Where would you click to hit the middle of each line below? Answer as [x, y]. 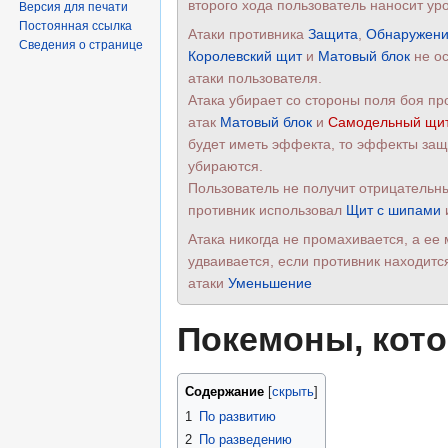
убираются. [225, 166]
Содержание [224, 392]
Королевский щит [245, 56]
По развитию [237, 417]
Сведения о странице [81, 44]
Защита [333, 34]
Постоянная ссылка [76, 25]
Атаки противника [248, 34]
